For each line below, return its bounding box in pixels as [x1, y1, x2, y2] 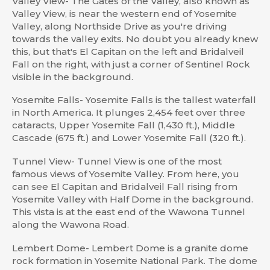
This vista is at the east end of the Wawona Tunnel [12, 206, 245, 218]
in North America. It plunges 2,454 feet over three [12, 107, 245, 119]
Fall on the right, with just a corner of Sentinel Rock [12, 58, 250, 70]
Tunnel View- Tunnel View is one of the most [12, 155, 222, 168]
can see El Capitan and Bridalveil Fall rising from [12, 181, 237, 193]
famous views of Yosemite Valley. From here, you [12, 168, 239, 180]
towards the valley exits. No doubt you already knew [12, 33, 258, 45]
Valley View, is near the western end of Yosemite [12, 7, 237, 19]
